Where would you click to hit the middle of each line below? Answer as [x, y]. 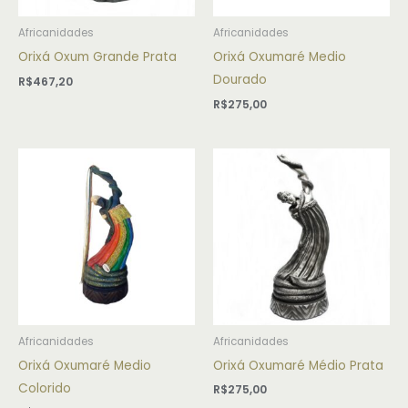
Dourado [240, 79]
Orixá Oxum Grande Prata [97, 56]
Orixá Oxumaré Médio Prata [298, 365]
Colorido [45, 388]
